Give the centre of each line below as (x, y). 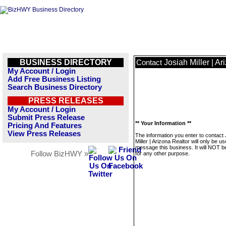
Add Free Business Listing (54, 79)
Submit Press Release (46, 118)
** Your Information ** (163, 123)
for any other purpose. (162, 153)
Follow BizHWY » (60, 154)
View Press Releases (44, 134)
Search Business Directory (55, 87)
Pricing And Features (45, 126)
